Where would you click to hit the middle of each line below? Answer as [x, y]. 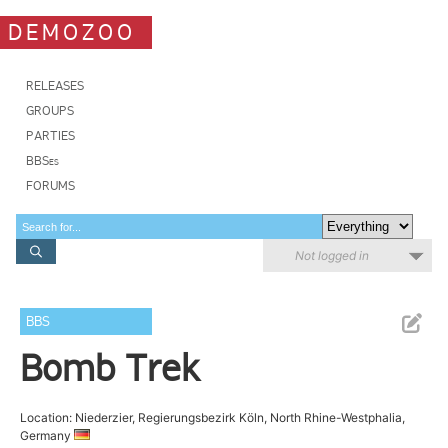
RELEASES [55, 85]
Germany [47, 435]
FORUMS [50, 185]
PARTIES [50, 135]
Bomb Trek [111, 368]
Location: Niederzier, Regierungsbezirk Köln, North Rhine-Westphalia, [213, 417]
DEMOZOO [72, 32]
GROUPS [50, 110]
